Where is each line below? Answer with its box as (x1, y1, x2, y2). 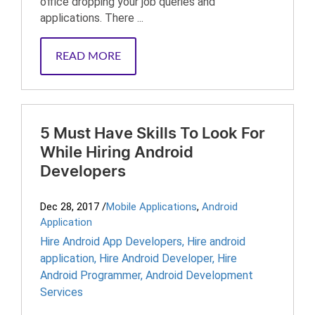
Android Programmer (40, 269, 141, 282)
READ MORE (56, 51, 121, 62)
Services (40, 285, 83, 299)
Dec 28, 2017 (40, 200, 99, 213)
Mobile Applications (106, 200, 197, 213)
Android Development (146, 269, 253, 282)
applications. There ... (40, 11, 143, 25)
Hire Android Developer (99, 252, 212, 265)
